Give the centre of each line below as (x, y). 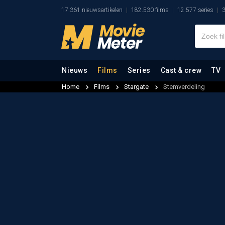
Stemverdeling (184, 87)
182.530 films (150, 10)
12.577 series (195, 10)
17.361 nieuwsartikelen (92, 10)
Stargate (137, 87)
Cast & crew (181, 70)
